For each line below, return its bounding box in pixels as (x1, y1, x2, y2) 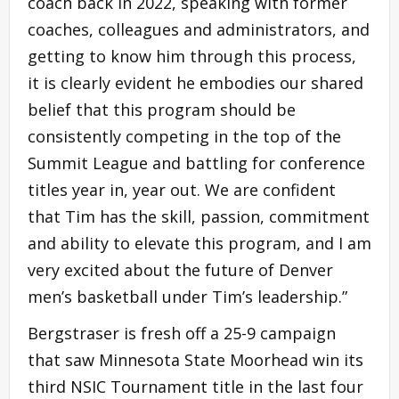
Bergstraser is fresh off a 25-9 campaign (28, 322, 336, 344)
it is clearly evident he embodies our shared (28, 71, 363, 94)
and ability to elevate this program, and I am (28, 232, 371, 254)
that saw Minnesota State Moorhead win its (28, 348, 363, 370)
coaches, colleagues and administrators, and (28, 18, 370, 40)
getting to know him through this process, (28, 45, 356, 67)
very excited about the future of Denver (28, 258, 333, 281)
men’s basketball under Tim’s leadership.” (28, 285, 354, 307)
